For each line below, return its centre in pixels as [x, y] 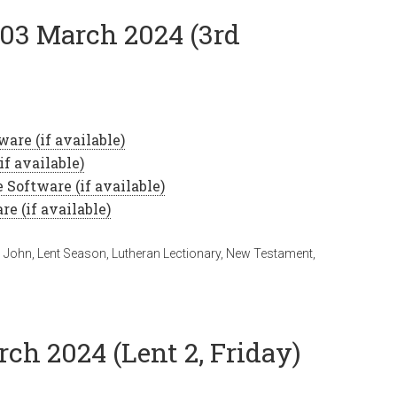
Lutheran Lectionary [166, 253]
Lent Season [72, 253]
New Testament [269, 253]
